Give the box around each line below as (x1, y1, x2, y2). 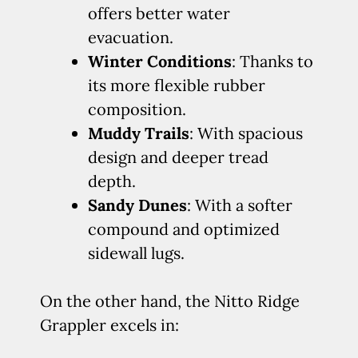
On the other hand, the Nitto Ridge (40, 291, 300, 311)
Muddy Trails (88, 123, 189, 143)
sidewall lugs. (88, 243, 185, 263)
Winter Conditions (88, 51, 232, 71)
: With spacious (189, 123, 303, 143)
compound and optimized (88, 219, 280, 239)
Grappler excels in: (40, 315, 179, 335)
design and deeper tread (88, 147, 268, 167)
